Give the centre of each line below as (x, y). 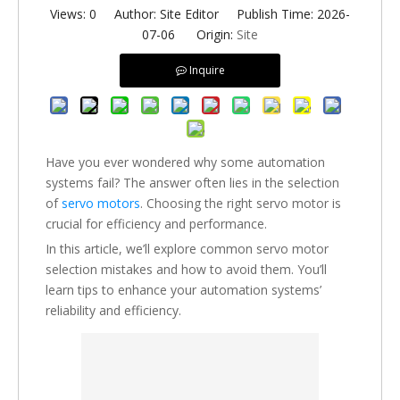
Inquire (207, 70)
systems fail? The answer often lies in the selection (192, 183)
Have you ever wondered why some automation (185, 162)
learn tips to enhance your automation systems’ (183, 290)
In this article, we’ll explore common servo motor (187, 249)
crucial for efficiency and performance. (156, 224)
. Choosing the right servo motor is (241, 203)
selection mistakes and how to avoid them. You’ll (186, 269)
